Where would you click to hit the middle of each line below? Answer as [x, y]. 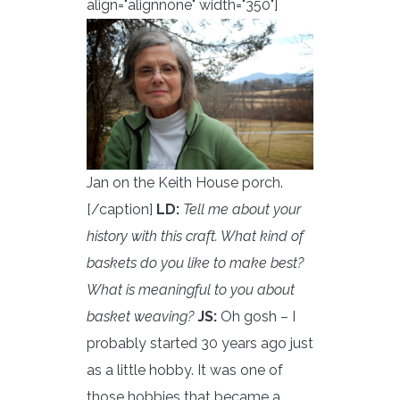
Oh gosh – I [256, 317]
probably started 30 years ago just [200, 344]
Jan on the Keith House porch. [185, 183]
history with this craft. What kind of [195, 237]
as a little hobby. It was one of [185, 371]
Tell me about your [240, 210]
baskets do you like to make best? [195, 263]
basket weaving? [140, 317]
